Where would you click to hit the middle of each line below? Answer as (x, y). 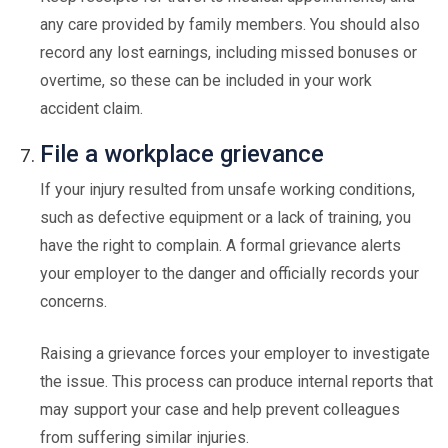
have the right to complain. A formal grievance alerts (220, 245)
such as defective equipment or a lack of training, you (225, 217)
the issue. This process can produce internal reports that (236, 381)
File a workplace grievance (182, 154)
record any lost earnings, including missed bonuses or (228, 52)
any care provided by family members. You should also (230, 24)
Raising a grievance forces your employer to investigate (235, 353)
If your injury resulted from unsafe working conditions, (227, 189)
